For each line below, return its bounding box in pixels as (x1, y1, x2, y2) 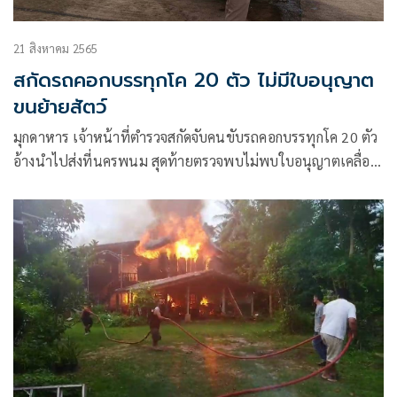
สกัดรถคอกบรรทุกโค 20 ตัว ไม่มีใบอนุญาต (13, 66, 374, 96)
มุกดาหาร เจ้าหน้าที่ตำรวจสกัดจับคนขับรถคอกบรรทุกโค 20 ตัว (13, 128, 378, 147)
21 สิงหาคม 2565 (13, 41, 98, 57)
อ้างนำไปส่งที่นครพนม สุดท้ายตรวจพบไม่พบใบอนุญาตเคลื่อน (13, 152, 380, 171)
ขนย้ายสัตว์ (13, 92, 107, 122)
